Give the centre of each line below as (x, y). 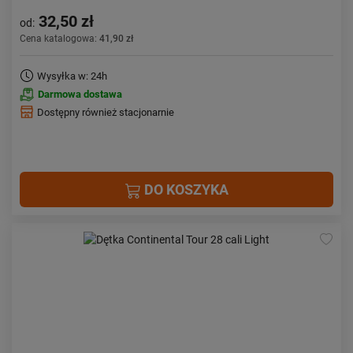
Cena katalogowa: (59, 39)
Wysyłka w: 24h (72, 76)
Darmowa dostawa (80, 94)
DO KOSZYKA (184, 190)
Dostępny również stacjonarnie (106, 112)
